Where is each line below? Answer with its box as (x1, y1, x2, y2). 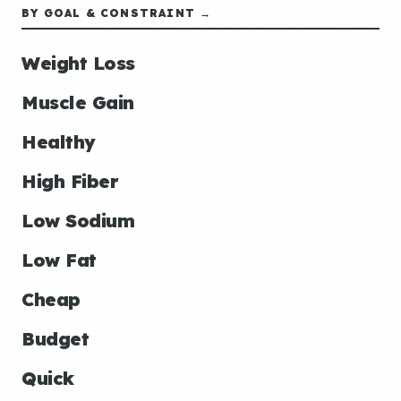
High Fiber (21, 170, 118, 192)
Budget (21, 328, 89, 350)
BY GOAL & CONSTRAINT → (21, 6, 212, 20)
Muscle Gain (21, 91, 134, 114)
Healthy (21, 131, 96, 153)
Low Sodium (21, 209, 134, 232)
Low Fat (21, 249, 97, 271)
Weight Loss (21, 52, 135, 74)
